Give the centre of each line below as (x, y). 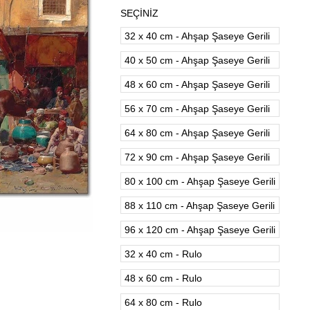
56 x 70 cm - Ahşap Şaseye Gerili (197, 109)
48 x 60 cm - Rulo (163, 278)
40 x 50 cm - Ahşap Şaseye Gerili (197, 60)
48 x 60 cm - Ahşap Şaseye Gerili (197, 84)
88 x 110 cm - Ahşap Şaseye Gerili (200, 206)
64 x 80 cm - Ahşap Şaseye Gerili (197, 133)
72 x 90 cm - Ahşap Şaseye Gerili (197, 157)
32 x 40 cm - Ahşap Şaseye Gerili (197, 36)
